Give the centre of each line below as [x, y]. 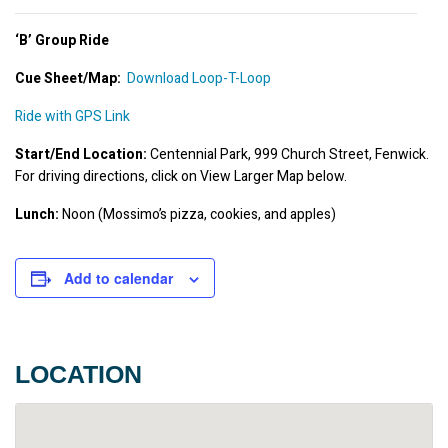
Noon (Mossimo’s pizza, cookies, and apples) [197, 214]
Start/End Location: [81, 154]
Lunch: [37, 214]
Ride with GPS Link [72, 116]
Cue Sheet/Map [66, 78]
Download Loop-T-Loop [199, 78]
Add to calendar [118, 277]
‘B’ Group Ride [62, 40]
